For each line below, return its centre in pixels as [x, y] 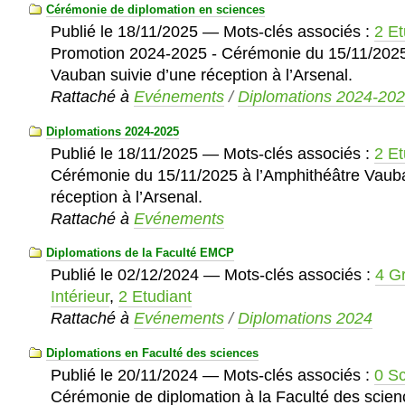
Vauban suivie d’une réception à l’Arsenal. [202, 75]
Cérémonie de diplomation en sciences [155, 9]
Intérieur [80, 297]
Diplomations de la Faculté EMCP [140, 253]
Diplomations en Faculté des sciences [152, 353]
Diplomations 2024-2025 [112, 131]
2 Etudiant [155, 297]
